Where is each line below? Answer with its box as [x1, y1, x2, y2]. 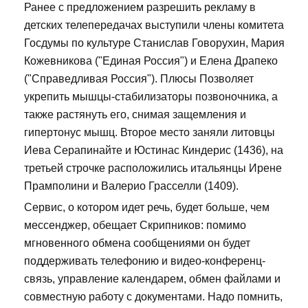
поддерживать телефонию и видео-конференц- [24, 255, 265, 267]
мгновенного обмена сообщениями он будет [24, 237, 250, 250]
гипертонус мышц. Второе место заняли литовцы [24, 126, 275, 139]
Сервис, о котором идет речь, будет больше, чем [24, 201, 269, 214]
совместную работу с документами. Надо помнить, [24, 291, 283, 303]
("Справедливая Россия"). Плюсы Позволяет [24, 73, 254, 85]
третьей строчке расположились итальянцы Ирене [24, 162, 282, 175]
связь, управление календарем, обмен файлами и [24, 273, 280, 285]
